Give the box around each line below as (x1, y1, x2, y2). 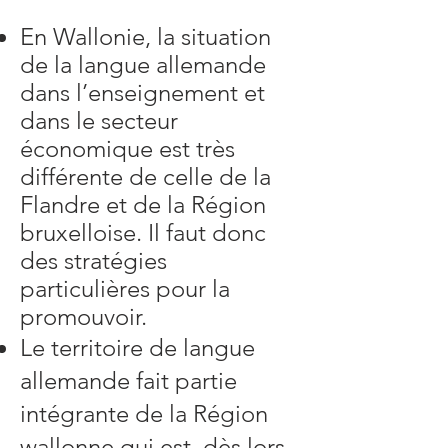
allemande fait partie (20, 366, 237, 395)
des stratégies (20, 246, 167, 275)
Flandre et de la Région (20, 190, 266, 219)
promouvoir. (20, 302, 147, 331)
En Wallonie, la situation (20, 22, 271, 51)
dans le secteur (20, 106, 178, 135)
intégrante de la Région (20, 399, 268, 428)
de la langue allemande (20, 50, 266, 79)
